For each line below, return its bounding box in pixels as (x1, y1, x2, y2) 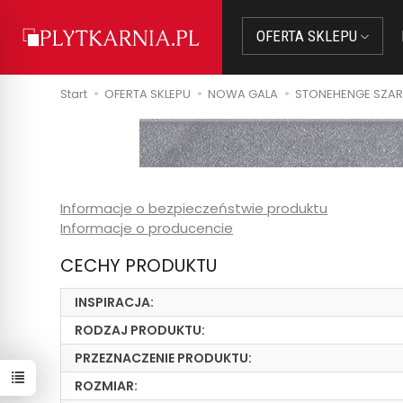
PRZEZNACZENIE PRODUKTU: (75, 349, 253, 367)
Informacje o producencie (60, 219, 234, 237)
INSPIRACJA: (75, 293, 155, 311)
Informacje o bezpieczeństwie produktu (60, 199, 328, 218)
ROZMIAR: (75, 377, 139, 395)
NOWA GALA (208, 85, 279, 103)
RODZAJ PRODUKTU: (75, 321, 206, 339)
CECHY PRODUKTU (60, 253, 218, 278)
